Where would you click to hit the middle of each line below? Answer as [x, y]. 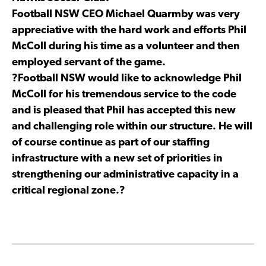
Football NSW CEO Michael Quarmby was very [126, 14]
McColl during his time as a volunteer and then [126, 46]
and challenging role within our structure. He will [132, 126]
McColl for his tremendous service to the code [124, 94]
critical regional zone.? [69, 191]
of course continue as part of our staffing [111, 142]
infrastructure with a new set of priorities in [117, 159]
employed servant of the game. [89, 62]
